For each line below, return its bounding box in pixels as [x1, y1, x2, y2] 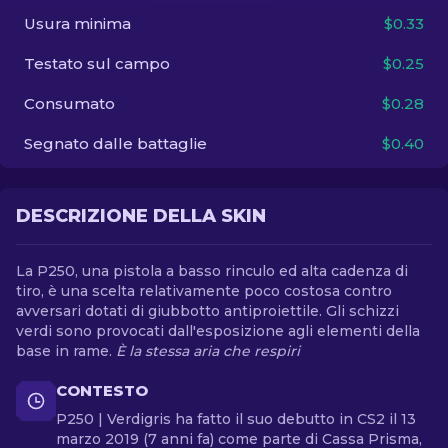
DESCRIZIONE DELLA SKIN [16, 205, 266, 227]
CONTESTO [56, 381, 148, 400]
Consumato [24, 94, 115, 113]
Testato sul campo [24, 54, 170, 73]
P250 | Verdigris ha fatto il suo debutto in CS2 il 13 [56, 410, 416, 428]
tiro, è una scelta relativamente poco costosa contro [16, 282, 392, 300]
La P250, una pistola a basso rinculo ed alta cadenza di [16, 262, 408, 280]
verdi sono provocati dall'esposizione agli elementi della [16, 322, 420, 340]
